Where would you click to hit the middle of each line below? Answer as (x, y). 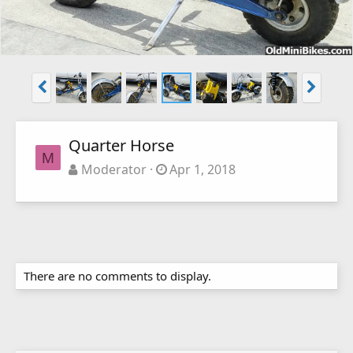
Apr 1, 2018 (203, 169)
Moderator (113, 169)
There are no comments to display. (117, 275)
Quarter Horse (121, 145)
